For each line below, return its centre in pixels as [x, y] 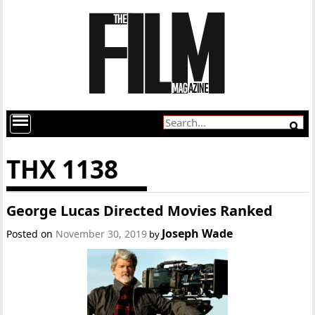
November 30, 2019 [102, 234]
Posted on [31, 234]
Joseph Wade [198, 233]
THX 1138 [63, 169]
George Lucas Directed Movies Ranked [140, 211]
